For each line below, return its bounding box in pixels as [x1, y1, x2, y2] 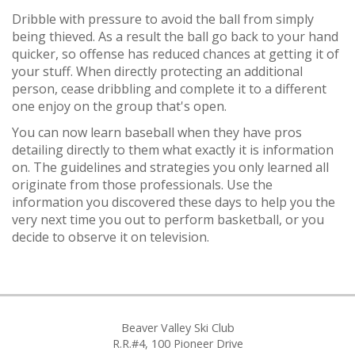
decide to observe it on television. [12, 228, 209, 246]
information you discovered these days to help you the [12, 193, 335, 211]
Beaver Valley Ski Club [120, 320, 235, 335]
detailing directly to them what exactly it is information [12, 141, 334, 158]
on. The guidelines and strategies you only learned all [12, 158, 329, 176]
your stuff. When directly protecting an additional [12, 63, 303, 80]
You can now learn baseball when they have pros [12, 124, 302, 141]
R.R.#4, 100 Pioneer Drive [112, 336, 243, 351]
